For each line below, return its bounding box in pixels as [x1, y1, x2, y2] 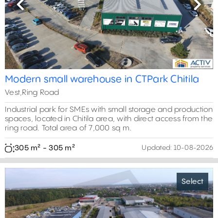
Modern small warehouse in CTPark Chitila [5, 74, 199, 85]
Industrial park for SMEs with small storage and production [5, 106, 213, 114]
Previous [19, 5, 53, 15]
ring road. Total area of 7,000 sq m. [5, 124, 131, 133]
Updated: [142, 145, 172, 152]
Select [182, 177, 203, 186]
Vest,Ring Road [5, 89, 59, 97]
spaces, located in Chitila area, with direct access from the [5, 115, 213, 124]
